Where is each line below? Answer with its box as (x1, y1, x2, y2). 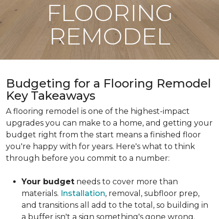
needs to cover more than (74, 177, 178, 186)
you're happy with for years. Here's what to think (6, 142, 195, 151)
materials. (22, 189, 61, 198)
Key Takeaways (6, 88, 95, 103)
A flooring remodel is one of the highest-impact (6, 107, 190, 116)
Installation (61, 189, 105, 198)
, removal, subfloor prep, (105, 189, 199, 198)
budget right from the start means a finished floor (6, 130, 201, 139)
